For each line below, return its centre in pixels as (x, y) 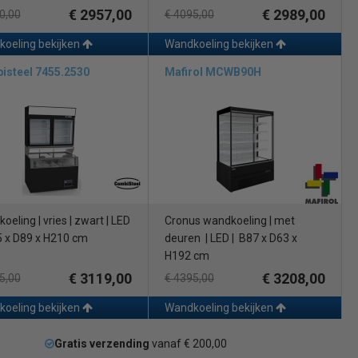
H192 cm (187, 256)
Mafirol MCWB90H (213, 72)
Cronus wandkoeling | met (229, 221)
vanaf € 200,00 (189, 344)
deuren (182, 239)
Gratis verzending (102, 344)
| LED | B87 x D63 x (251, 239)
